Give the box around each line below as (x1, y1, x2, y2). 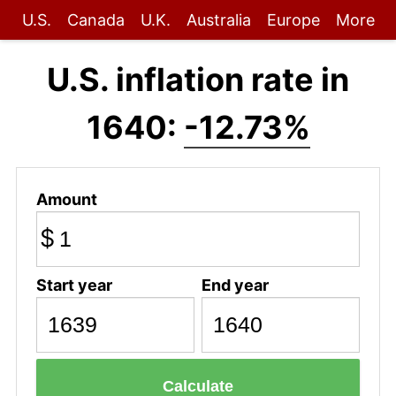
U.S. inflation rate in (47, 60, 349, 99)
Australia (186, 11, 251, 29)
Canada (66, 11, 125, 29)
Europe (266, 11, 320, 29)
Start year (35, 275, 112, 294)
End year (201, 275, 269, 294)
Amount (35, 189, 97, 209)
